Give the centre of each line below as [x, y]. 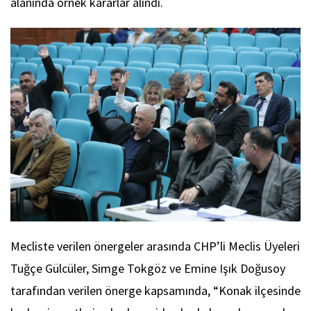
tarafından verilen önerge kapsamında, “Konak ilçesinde [155, 290]
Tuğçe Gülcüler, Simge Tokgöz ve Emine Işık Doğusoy [148, 268]
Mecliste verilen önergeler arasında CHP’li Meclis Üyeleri [155, 246]
